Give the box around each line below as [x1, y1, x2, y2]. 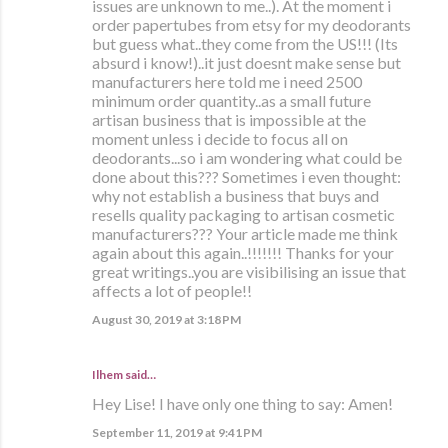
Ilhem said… [92, 366, 156, 382]
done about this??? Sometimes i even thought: [92, 166, 401, 186]
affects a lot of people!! [92, 280, 252, 300]
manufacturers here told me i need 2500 [92, 71, 362, 91]
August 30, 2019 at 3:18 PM [92, 311, 241, 327]
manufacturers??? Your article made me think [92, 223, 398, 243]
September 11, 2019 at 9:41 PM [92, 424, 262, 440]
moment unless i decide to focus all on [92, 128, 348, 148]
